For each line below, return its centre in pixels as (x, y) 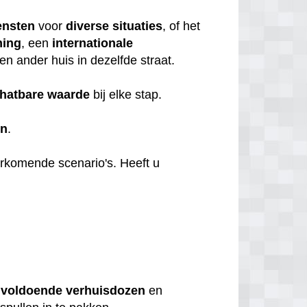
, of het (182, 26)
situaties (138, 26)
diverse (88, 26)
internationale (93, 43)
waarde (69, 94)
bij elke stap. (128, 94)
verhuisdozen (106, 291)
